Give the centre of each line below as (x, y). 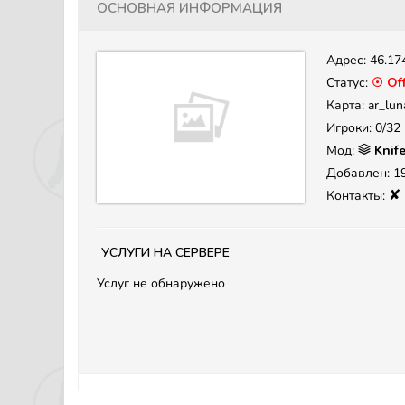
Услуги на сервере (165, 251)
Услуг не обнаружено (161, 283)
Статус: (349, 83)
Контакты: (358, 196)
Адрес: (348, 60)
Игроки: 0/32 (363, 128)
